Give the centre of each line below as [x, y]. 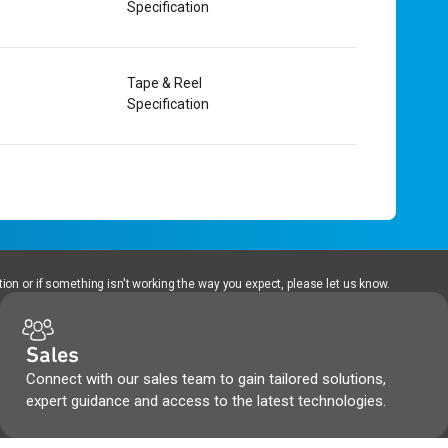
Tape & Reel [164, 83]
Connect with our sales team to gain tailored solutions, [205, 379]
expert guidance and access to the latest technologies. [205, 401]
